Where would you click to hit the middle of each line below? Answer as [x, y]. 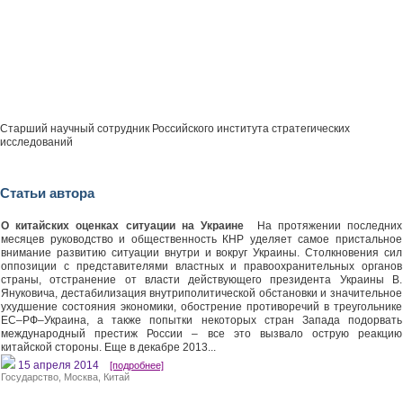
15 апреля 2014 [63, 365]
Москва [81, 377]
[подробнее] [137, 365]
